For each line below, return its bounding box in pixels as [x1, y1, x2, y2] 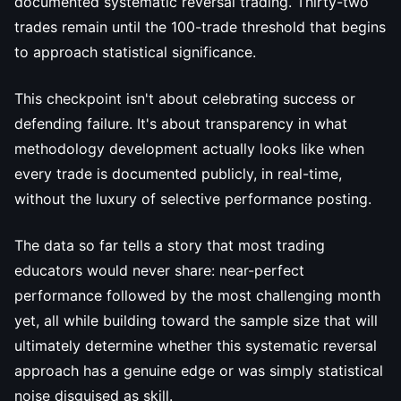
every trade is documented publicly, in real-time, [14, 165, 342, 183]
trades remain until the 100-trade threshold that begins [14, 18, 386, 36]
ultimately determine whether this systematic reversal [14, 337, 377, 354]
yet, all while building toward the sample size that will [14, 311, 378, 329]
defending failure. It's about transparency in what [14, 115, 347, 132]
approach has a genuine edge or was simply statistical [14, 362, 383, 380]
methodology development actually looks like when [14, 140, 364, 158]
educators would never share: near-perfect [14, 261, 304, 279]
